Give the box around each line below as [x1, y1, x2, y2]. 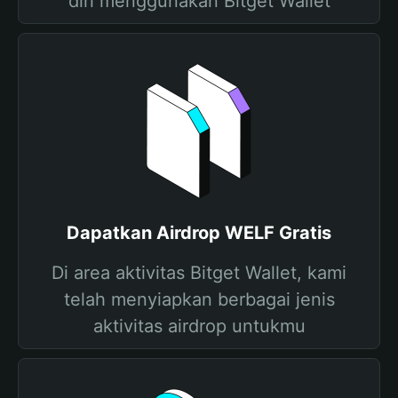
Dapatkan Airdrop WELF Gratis [67, 222, 331, 243]
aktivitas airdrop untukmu [92, 315, 306, 337]
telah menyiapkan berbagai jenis [63, 289, 335, 310]
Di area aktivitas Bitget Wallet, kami [52, 262, 346, 283]
